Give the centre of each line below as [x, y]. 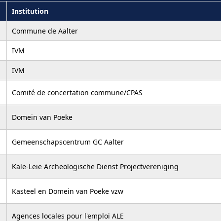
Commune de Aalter [45, 31]
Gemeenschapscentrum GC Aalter [68, 142]
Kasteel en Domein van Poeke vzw [68, 191]
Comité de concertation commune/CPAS [77, 92]
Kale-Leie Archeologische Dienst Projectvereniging [95, 166]
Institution [30, 11]
